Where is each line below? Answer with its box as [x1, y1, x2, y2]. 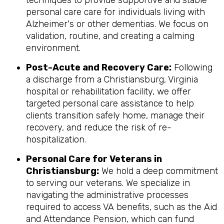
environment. [26, 42, 80, 53]
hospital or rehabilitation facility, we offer [26, 86, 191, 97]
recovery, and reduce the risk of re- [26, 122, 171, 133]
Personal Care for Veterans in [26, 153, 162, 164]
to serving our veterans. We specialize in [26, 177, 190, 188]
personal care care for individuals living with [26, 6, 205, 17]
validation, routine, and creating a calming [26, 30, 194, 41]
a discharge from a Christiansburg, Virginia [26, 74, 198, 85]
